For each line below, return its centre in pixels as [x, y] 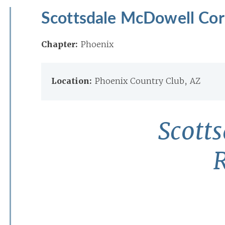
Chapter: [60, 44]
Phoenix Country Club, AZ [147, 81]
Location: [73, 81]
